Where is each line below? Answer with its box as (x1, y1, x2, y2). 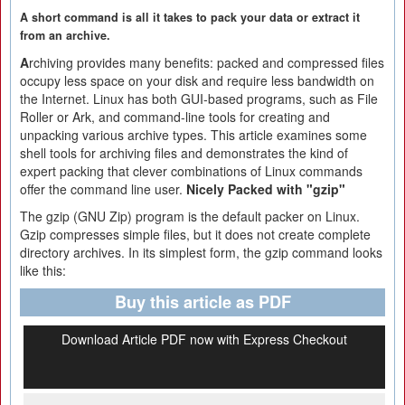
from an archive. (20, 27, 110, 43)
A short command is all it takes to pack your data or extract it (20, 9, 360, 25)
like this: (20, 261, 66, 279)
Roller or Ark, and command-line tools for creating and (20, 108, 330, 126)
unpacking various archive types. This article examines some (20, 126, 367, 144)
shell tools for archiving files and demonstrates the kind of (20, 144, 348, 162)
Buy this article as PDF (114, 290, 291, 314)
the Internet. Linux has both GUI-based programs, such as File (20, 89, 378, 108)
